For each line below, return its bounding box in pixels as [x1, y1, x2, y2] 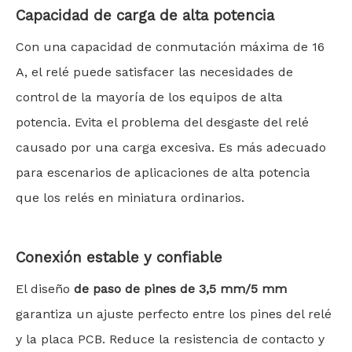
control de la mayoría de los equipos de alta [16, 90, 283, 104]
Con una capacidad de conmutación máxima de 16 [16, 39, 324, 54]
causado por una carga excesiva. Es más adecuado [16, 140, 326, 155]
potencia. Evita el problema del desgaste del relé [16, 115, 309, 130]
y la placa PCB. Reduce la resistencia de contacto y [16, 332, 324, 346]
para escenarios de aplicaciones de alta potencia [16, 165, 310, 180]
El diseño [16, 281, 74, 296]
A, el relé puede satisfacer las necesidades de [16, 64, 293, 79]
